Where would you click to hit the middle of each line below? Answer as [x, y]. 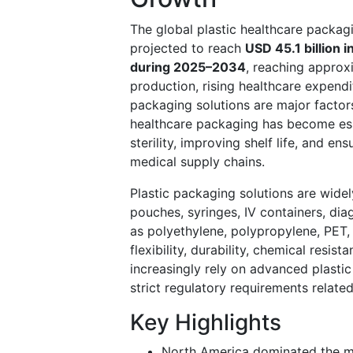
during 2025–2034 [188, 67]
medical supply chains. [197, 161]
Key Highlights [206, 322]
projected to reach [188, 48]
